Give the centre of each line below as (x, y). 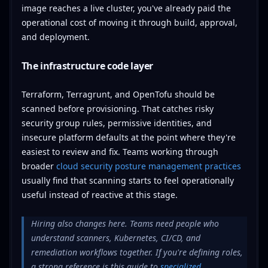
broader (39, 166)
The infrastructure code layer (87, 66)
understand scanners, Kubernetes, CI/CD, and (115, 237)
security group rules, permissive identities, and (116, 123)
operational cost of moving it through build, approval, (129, 22)
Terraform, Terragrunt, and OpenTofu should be (118, 94)
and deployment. (55, 36)
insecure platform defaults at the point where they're (128, 137)
